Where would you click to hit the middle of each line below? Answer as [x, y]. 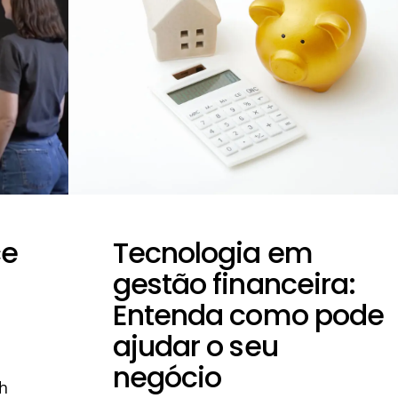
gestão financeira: [234, 284]
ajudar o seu [195, 346]
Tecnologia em [212, 253]
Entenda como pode [248, 315]
